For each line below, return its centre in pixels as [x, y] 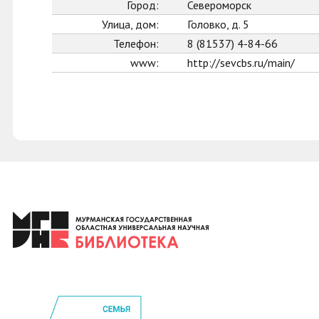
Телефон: [136, 43]
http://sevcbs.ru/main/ [241, 63]
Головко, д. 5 [218, 24]
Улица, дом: [130, 24]
